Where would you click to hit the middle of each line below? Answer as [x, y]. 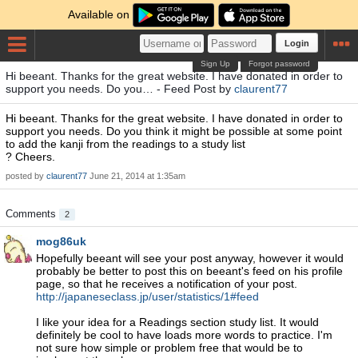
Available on [101, 14]
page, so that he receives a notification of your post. [167, 284]
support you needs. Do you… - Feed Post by [120, 89]
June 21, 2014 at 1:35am [137, 176]
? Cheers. [30, 157]
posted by [26, 176]
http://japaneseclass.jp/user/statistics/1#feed [147, 296]
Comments [32, 214]
